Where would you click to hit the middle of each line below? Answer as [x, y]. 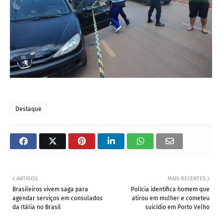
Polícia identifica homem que [170, 190]
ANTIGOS [27, 179]
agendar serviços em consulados [57, 198]
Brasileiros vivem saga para [50, 190]
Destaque [28, 109]
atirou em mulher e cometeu [171, 198]
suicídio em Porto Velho [177, 207]
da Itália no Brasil [37, 207]
